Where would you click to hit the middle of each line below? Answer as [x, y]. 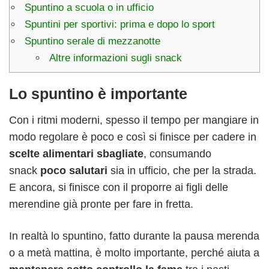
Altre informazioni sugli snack [115, 58]
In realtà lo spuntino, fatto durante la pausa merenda [134, 236]
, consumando [177, 154]
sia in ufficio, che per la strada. [182, 171]
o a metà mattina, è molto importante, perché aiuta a [134, 253]
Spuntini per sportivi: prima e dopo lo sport [120, 24]
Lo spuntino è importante [98, 93]
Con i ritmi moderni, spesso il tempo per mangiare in [134, 120]
